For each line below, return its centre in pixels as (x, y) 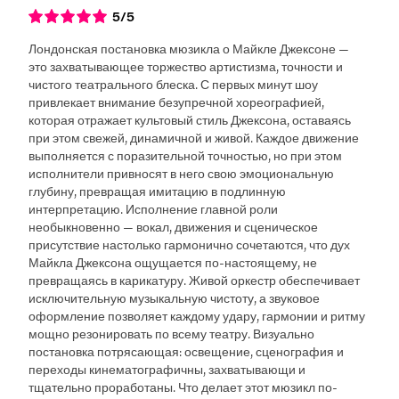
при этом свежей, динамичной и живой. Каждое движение (194, 137)
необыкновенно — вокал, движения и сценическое (174, 226)
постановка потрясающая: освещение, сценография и (187, 350)
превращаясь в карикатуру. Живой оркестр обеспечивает (195, 279)
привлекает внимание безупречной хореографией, (177, 101)
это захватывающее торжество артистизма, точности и (186, 65)
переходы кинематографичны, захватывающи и (167, 368)
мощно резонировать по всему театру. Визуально (172, 333)
